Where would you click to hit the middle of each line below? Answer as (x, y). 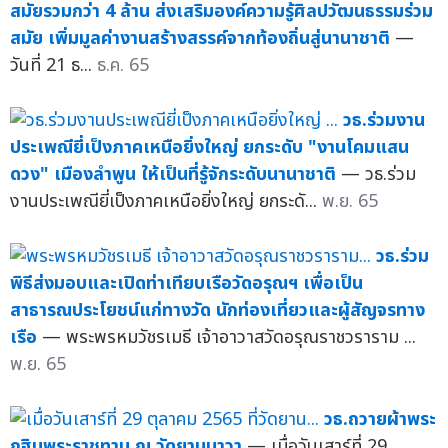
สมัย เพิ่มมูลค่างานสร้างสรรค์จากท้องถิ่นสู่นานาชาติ (200, 38)
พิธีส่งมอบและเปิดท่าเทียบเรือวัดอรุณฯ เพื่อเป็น (186, 283)
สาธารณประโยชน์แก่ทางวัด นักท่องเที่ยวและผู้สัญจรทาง (217, 310)
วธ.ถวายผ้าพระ (380, 419)
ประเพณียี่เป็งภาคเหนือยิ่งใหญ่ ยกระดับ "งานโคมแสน (209, 147)
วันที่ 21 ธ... (53, 65)
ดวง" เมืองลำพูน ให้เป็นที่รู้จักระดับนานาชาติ (173, 174)
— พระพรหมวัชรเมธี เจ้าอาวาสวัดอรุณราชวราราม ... (229, 337)
